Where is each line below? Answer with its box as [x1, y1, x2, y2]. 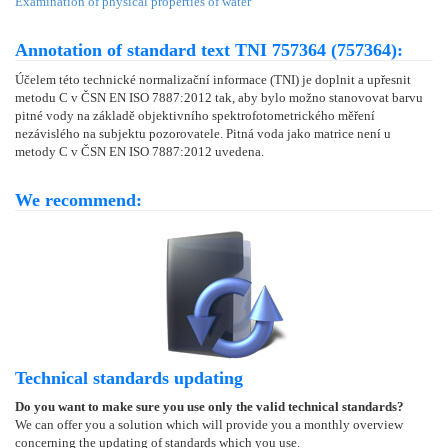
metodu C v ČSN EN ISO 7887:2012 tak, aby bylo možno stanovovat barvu [15, 90, 423, 106]
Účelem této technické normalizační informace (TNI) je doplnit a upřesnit [15, 72, 411, 88]
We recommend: [15, 190, 142, 211]
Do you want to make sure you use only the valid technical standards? [15, 399, 404, 415]
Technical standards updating [15, 368, 243, 389]
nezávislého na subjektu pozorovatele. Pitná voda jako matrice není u [15, 126, 391, 142]
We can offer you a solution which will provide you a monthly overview [15, 417, 403, 433]
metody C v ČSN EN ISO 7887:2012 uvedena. [15, 144, 264, 160]
